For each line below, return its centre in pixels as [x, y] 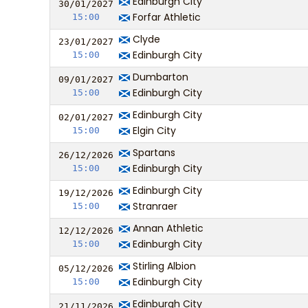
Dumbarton [159, 77]
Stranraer [154, 206]
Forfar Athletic [165, 17]
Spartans [153, 153]
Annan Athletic [167, 228]
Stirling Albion [163, 266]
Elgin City [153, 131]
